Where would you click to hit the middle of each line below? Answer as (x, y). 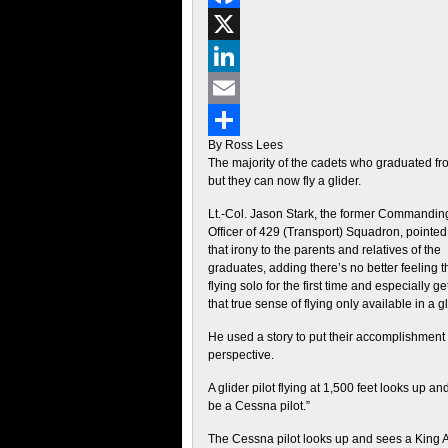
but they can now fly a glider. (284, 181)
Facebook (235, 24)
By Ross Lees (245, 145)
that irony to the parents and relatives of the (324, 250)
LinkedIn (231, 88)
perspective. (241, 355)
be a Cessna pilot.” (259, 406)
